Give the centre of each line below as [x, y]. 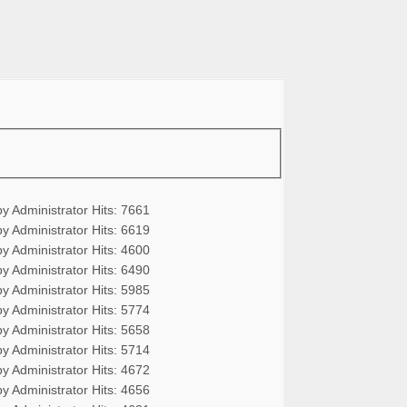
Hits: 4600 [121, 249]
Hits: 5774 [121, 309]
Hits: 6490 [121, 269]
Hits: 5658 [121, 329]
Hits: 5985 [121, 289]
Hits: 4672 [121, 369]
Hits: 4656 [121, 389]
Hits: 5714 [121, 349]
